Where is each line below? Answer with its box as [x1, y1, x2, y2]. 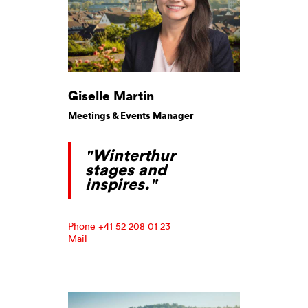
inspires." [85, 173, 157, 194]
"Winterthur [85, 144, 175, 165]
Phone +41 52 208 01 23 [68, 219, 170, 232]
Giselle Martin [68, 85, 154, 104]
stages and [85, 159, 166, 179]
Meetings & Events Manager [68, 108, 194, 122]
